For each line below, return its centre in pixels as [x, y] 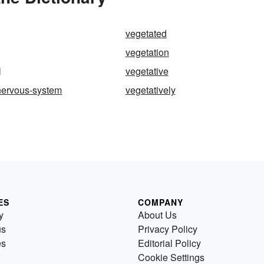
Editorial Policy [169, 243]
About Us [157, 214]
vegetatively [150, 90]
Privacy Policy [168, 229]
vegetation [147, 52]
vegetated [146, 33]
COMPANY [161, 202]
